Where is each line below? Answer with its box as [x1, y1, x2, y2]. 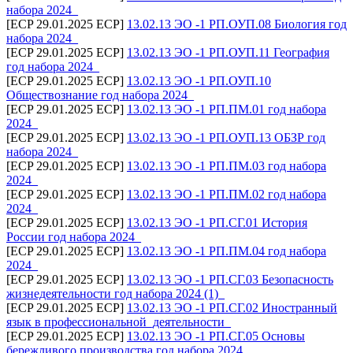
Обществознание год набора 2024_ [6, 87, 194, 102]
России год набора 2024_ [6, 229, 141, 243]
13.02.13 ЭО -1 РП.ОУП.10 [127, 73, 271, 87]
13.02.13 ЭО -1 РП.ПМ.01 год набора [127, 102, 326, 116]
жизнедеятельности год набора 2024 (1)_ [6, 286, 225, 300]
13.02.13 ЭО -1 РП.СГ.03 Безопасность [127, 272, 333, 286]
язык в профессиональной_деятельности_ [6, 314, 231, 329]
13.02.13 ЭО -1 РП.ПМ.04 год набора [127, 243, 326, 258]
